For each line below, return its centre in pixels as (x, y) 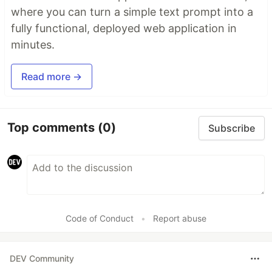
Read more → (52, 76)
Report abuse (180, 218)
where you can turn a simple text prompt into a (132, 12)
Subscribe (232, 128)
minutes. (33, 44)
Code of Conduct (100, 218)
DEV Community (42, 259)
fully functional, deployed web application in (124, 28)
